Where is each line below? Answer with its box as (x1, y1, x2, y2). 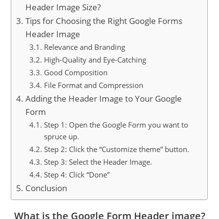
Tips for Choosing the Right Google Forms (25, 15, 182, 26)
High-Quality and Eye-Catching (44, 54, 146, 65)
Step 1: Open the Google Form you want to (44, 119, 188, 130)
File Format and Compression (44, 80, 143, 90)
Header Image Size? (25, 1, 101, 13)
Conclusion (25, 182, 67, 194)
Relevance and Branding (44, 42, 125, 52)
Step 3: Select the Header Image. (44, 156, 152, 167)
